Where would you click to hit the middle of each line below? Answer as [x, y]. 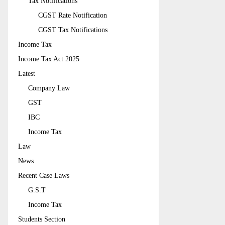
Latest [27, 73]
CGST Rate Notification [73, 15]
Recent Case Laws [44, 175]
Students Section [42, 219]
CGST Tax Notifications [73, 30]
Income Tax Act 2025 [49, 59]
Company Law [49, 88]
